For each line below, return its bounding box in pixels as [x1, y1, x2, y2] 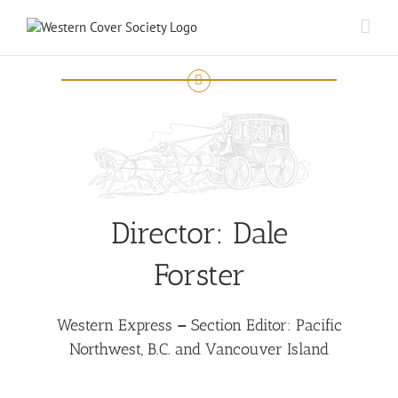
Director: [110, 214, 233, 251]
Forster [153, 256, 245, 293]
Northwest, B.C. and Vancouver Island [69, 338, 329, 359]
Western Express [56, 314, 172, 335]
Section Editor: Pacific [186, 314, 342, 335]
